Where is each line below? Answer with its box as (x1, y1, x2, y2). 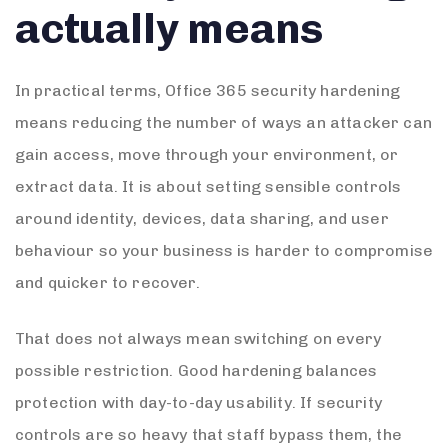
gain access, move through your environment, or (15, 144, 399, 164)
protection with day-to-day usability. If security (15, 392, 382, 412)
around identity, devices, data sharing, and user (15, 208, 389, 228)
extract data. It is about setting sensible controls (15, 176, 402, 196)
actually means (15, 3, 325, 54)
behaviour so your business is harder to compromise (15, 240, 434, 260)
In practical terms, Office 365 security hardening (15, 80, 400, 100)
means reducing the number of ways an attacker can (15, 112, 432, 132)
